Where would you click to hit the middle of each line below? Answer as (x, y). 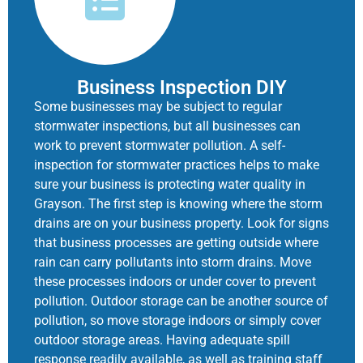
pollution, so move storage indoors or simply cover (177, 320)
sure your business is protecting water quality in (170, 184)
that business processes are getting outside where (176, 242)
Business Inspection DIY (181, 87)
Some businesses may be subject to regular (158, 106)
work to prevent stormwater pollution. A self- (160, 145)
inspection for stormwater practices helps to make (177, 164)
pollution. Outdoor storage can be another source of (181, 301)
